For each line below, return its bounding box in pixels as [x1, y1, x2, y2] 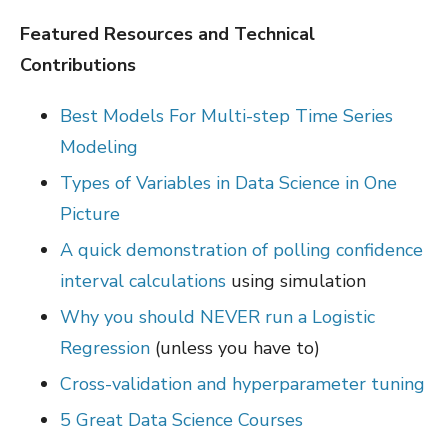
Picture [60, 202, 120, 227]
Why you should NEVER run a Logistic [60, 305, 375, 330]
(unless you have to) [155, 336, 320, 361]
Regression [60, 336, 155, 361]
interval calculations [60, 269, 231, 294]
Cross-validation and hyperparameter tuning [60, 372, 425, 397]
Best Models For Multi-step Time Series [60, 104, 393, 129]
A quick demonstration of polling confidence [60, 238, 423, 263]
